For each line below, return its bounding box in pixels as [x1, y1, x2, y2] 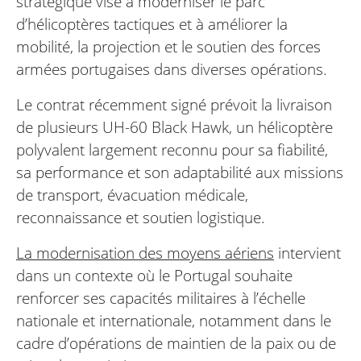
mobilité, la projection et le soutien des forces [16, 35, 321, 58]
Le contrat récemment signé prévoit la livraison [16, 93, 332, 116]
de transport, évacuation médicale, [16, 184, 248, 206]
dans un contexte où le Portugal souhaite [16, 264, 293, 287]
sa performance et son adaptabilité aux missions [16, 161, 343, 184]
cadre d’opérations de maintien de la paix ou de [16, 332, 336, 355]
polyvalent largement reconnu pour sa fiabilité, [16, 139, 328, 161]
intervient [274, 242, 341, 264]
